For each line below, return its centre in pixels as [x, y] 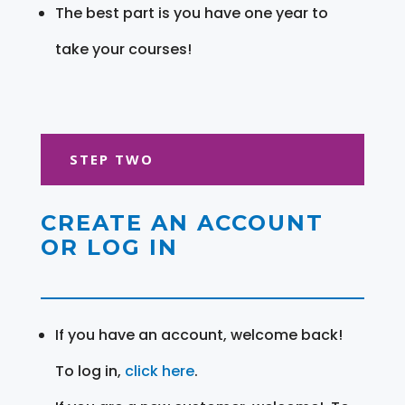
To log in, [89, 371]
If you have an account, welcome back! [198, 334]
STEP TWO [111, 159]
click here [159, 371]
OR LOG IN [109, 247]
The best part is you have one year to [191, 13]
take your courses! [123, 49]
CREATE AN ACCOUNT [182, 222]
